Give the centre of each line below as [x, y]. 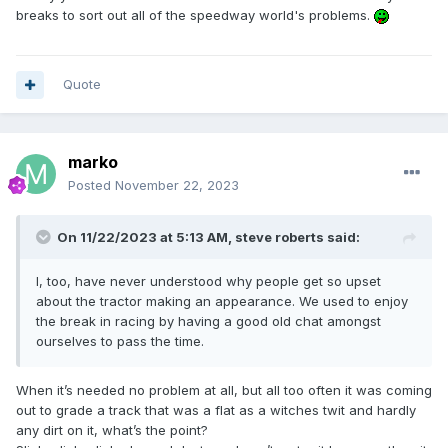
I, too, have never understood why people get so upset [208, 281]
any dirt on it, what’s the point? [112, 430]
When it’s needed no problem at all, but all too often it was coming [224, 390]
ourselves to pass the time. [120, 341]
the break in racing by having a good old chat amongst [208, 321]
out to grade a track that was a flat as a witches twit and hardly [216, 410]
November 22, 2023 [177, 185]
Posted [91, 185]
